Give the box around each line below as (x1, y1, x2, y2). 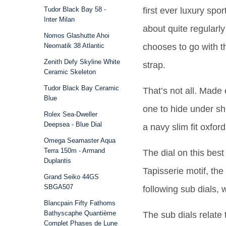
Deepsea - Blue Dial (44, 121, 102, 128)
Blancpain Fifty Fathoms (44, 199, 116, 207)
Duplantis (44, 157, 71, 164)
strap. (143, 60, 168, 71)
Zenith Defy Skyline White (44, 58, 120, 66)
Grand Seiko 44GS (44, 173, 99, 181)
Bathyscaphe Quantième (44, 209, 116, 217)
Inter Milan (44, 16, 75, 23)
